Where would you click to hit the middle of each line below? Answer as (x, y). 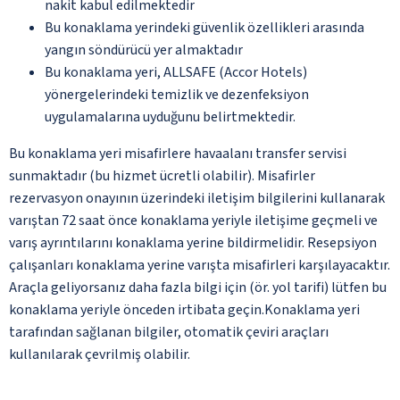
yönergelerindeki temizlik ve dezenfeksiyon (177, 94)
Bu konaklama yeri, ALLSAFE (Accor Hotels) (176, 72)
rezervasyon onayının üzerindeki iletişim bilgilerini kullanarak (197, 198)
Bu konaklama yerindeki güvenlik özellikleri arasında (204, 27)
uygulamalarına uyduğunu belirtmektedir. (170, 117)
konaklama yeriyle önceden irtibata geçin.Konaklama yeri (184, 309)
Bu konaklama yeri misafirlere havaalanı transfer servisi (178, 153)
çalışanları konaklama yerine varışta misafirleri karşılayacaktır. (200, 265)
